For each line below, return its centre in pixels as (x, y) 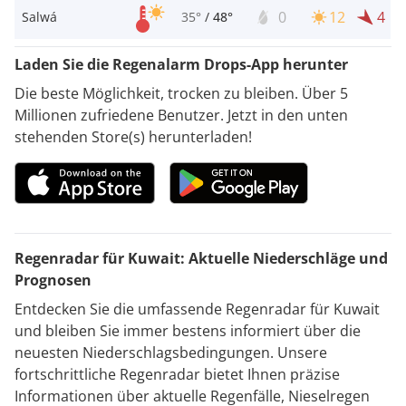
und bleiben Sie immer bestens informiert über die (188, 330)
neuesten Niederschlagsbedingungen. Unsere (171, 352)
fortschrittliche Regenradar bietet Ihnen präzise (177, 374)
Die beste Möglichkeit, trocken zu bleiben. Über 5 (181, 93)
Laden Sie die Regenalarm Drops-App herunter (181, 64)
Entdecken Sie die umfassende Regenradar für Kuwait (197, 309)
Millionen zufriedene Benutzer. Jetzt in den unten (181, 115)
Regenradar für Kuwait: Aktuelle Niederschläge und (201, 258)
